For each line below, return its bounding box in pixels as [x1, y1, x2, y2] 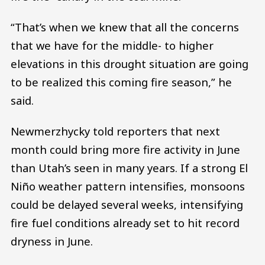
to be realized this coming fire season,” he [11, 75, 232, 90]
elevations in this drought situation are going [11, 56, 248, 72]
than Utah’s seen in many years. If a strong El [11, 160, 248, 175]
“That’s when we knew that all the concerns [11, 20, 239, 35]
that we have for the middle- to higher [11, 38, 214, 53]
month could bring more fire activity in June [11, 141, 240, 157]
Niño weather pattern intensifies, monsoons [11, 178, 245, 193]
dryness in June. [11, 233, 93, 248]
